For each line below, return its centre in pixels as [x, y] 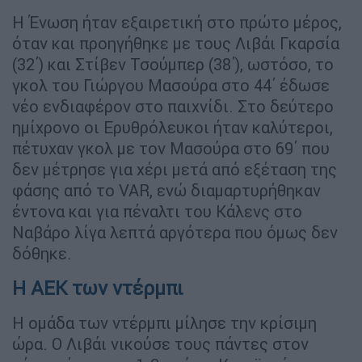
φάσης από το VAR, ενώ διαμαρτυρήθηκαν [166, 191]
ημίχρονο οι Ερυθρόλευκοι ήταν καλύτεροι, [173, 128]
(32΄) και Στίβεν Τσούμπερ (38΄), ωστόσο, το [173, 65]
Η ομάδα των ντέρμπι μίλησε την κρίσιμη [164, 323]
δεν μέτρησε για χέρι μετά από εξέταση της [175, 170]
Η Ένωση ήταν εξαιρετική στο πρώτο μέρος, [177, 23]
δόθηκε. [42, 254]
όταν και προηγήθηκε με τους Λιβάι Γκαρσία [176, 44]
